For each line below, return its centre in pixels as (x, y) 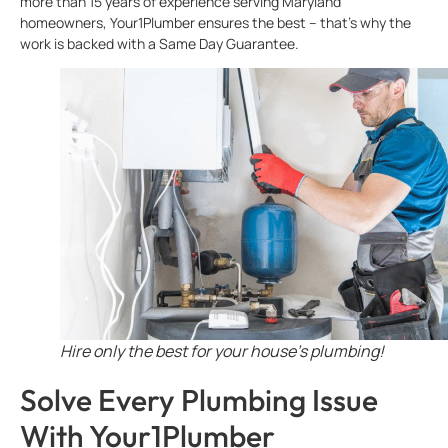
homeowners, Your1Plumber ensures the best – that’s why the (215, 23)
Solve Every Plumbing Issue (199, 400)
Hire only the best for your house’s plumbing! (222, 351)
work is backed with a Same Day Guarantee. (159, 44)
